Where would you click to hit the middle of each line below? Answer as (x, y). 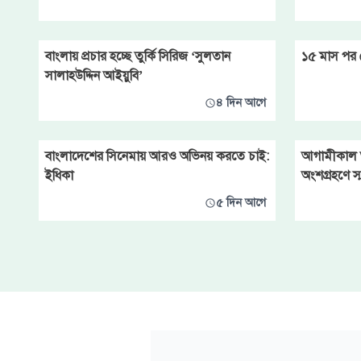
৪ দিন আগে (241, 103)
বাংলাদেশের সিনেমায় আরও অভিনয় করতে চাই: (157, 156)
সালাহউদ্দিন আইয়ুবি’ (94, 76)
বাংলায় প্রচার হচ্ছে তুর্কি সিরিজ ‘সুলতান (138, 56)
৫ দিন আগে (241, 203)
